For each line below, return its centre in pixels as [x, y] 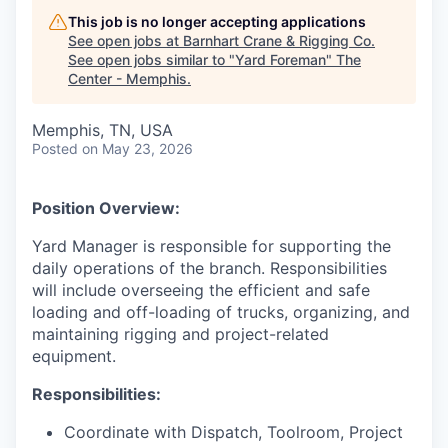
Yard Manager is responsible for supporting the [211, 246]
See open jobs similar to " [151, 60]
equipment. [74, 356]
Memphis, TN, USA [102, 130]
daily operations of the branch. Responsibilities [209, 268]
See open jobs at [125, 41]
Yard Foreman [280, 60]
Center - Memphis [127, 79]
